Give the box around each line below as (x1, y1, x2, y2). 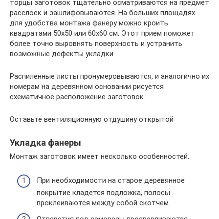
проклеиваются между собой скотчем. (37, 198, 170, 207)
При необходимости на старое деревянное (37, 175, 185, 185)
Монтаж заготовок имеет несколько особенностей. (10, 152, 189, 161)
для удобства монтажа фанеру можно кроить (10, 19, 168, 28)
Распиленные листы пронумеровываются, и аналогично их (10, 72, 209, 81)
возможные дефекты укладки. (10, 49, 115, 59)
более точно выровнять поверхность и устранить (10, 39, 182, 48)
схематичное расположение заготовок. (10, 92, 145, 102)
